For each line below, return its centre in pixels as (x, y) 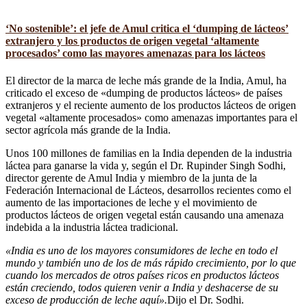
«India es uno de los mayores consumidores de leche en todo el (142, 250)
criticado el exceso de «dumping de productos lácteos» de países (144, 93)
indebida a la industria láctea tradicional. (92, 227)
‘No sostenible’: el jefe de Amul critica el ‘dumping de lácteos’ (147, 29)
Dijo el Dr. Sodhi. (206, 299)
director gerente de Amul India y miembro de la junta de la (131, 177)
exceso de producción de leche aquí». (86, 299)
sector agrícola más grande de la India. (88, 130)
